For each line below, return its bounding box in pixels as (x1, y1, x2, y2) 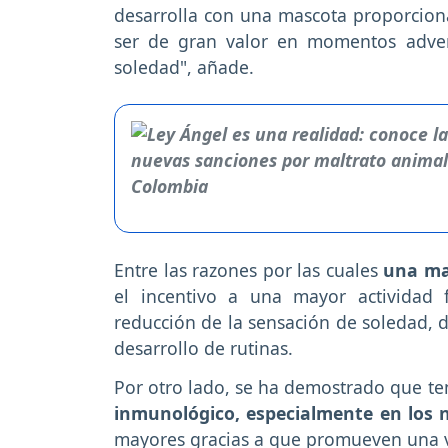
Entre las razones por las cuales (114, 258, 384, 283)
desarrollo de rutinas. (114, 336, 298, 361)
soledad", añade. (114, 55, 259, 80)
